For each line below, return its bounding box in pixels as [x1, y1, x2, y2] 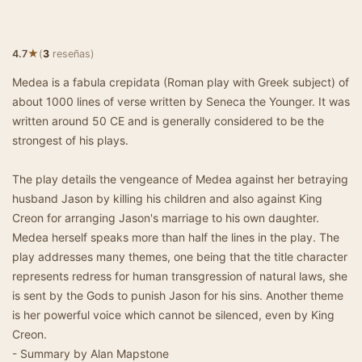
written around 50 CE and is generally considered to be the [12, 114, 324, 128]
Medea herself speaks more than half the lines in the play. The [12, 230, 339, 244]
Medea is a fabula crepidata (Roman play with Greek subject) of [12, 75, 349, 89]
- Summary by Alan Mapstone [12, 347, 169, 360]
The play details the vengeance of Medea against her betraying [12, 172, 348, 186]
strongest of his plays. [12, 133, 128, 147]
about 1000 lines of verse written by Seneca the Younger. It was [12, 95, 350, 108]
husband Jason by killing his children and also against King [12, 192, 322, 205]
